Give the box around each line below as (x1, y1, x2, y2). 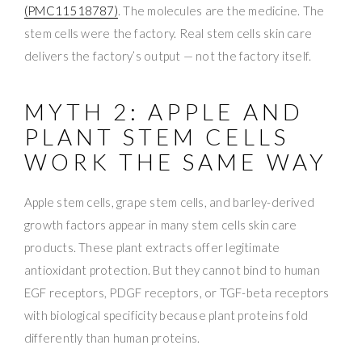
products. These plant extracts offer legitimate (24, 239, 280, 255)
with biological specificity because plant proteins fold (24, 307, 309, 322)
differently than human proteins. (24, 330, 200, 345)
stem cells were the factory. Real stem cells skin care (24, 25, 313, 40)
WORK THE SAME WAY (24, 147, 327, 175)
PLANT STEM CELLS (24, 122, 289, 150)
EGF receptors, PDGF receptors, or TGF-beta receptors (24, 284, 330, 300)
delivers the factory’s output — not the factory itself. (24, 48, 312, 63)
